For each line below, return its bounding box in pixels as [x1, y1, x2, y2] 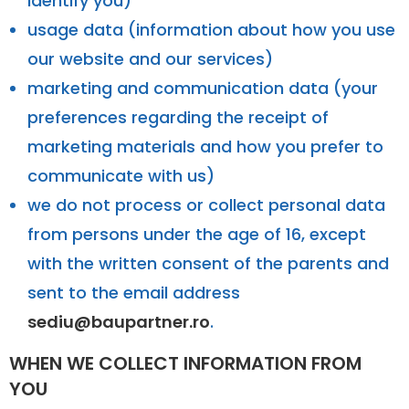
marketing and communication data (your [27, 76, 378, 100]
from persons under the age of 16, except [27, 222, 366, 246]
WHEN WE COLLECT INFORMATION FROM [9, 350, 362, 376]
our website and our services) [27, 47, 273, 70]
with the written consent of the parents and [27, 251, 389, 275]
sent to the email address [27, 280, 240, 304]
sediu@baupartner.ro [27, 309, 210, 333]
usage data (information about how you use [27, 17, 395, 41]
